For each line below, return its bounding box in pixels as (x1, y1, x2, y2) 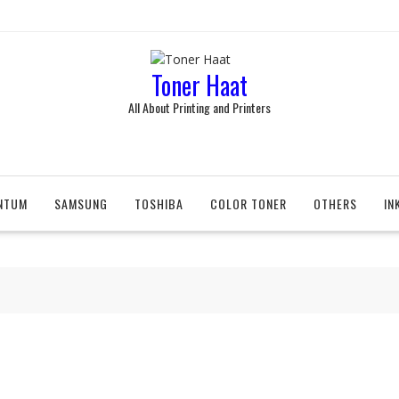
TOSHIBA (134, 194, 183, 213)
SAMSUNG (54, 194, 108, 213)
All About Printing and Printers (128, 98, 271, 117)
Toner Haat (151, 67, 248, 103)
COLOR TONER (210, 194, 287, 213)
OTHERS (313, 194, 357, 213)
